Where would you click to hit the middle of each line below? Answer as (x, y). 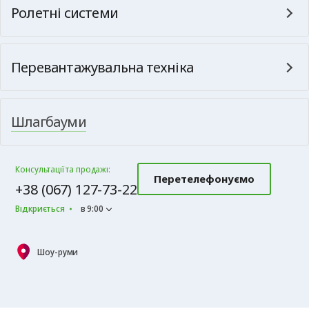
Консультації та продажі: (63, 169)
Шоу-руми (58, 252)
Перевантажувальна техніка (102, 67)
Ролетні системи (64, 13)
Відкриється (40, 208)
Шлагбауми (49, 122)
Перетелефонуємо (204, 179)
